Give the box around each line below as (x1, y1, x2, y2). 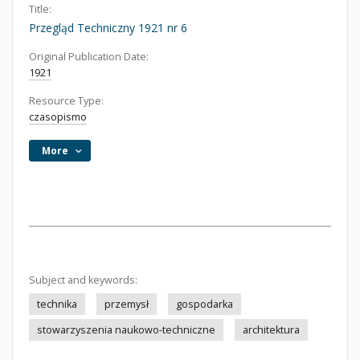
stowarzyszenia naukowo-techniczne (37, 323, 215, 337)
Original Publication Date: (29, 50, 149, 63)
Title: (29, 2, 51, 16)
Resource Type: (29, 94, 104, 108)
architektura (243, 323, 300, 337)
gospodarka (176, 297, 233, 311)
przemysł (104, 297, 149, 311)
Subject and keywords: (29, 273, 137, 287)
